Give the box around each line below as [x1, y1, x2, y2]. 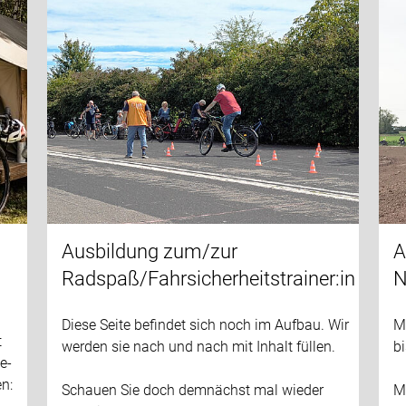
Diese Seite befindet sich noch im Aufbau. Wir [61, 315, 349, 333]
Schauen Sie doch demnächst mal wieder [61, 381, 324, 399]
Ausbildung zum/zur [61, 239, 237, 263]
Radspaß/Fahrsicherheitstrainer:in [61, 266, 355, 290]
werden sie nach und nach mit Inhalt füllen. [61, 337, 335, 355]
